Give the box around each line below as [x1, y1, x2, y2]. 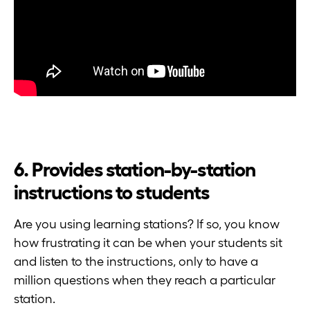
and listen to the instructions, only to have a [14, 254, 258, 268]
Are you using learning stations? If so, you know [14, 217, 280, 231]
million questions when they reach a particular [14, 273, 275, 287]
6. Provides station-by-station [14, 158, 256, 181]
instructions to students [14, 181, 210, 203]
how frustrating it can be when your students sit [14, 235, 282, 250]
